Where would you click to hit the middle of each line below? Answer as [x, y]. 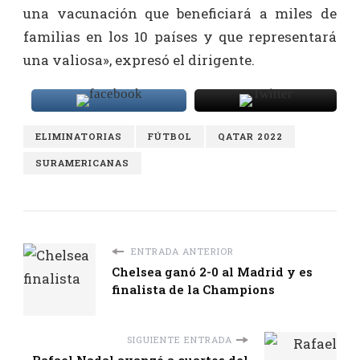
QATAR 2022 [250, 137]
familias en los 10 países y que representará [180, 37]
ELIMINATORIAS [79, 137]
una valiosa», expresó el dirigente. [139, 60]
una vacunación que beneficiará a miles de [180, 14]
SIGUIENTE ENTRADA [180, 340]
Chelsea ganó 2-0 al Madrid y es [212, 272]
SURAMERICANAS [82, 163]
